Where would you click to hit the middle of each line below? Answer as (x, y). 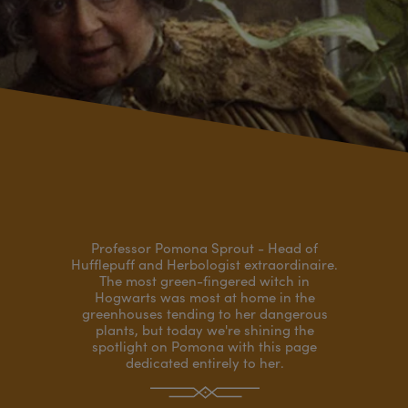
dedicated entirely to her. (204, 362)
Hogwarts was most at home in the (204, 297)
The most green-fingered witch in (204, 280)
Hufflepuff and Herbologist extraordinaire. (204, 264)
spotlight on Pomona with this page (204, 346)
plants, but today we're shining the (204, 330)
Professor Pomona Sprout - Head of (204, 248)
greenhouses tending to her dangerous (204, 313)
